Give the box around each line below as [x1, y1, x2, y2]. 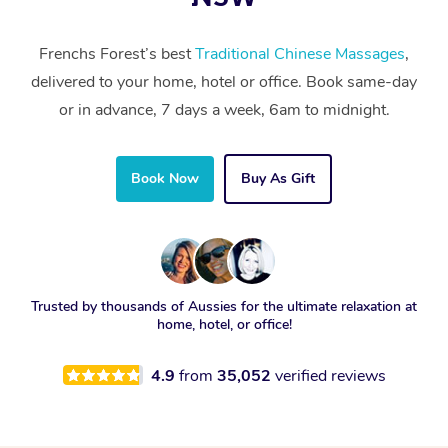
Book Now [131, 168, 199, 188]
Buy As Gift [241, 168, 315, 188]
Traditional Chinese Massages [195, 42, 405, 65]
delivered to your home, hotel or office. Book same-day [31, 70, 417, 93]
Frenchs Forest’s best [39, 42, 195, 65]
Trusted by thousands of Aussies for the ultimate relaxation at [31, 296, 417, 316]
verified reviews [274, 364, 386, 387]
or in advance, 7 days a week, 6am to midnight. [58, 98, 390, 121]
